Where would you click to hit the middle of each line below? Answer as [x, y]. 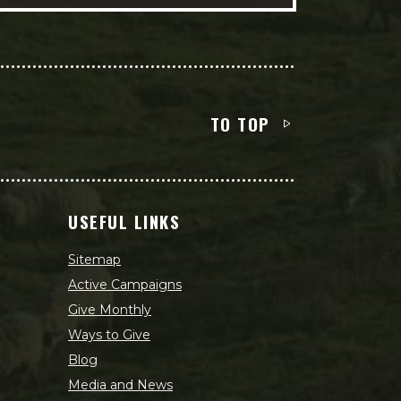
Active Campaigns [125, 285]
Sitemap [94, 260]
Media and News [120, 385]
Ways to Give [109, 335]
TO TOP [240, 124]
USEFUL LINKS [124, 221]
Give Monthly [110, 310]
